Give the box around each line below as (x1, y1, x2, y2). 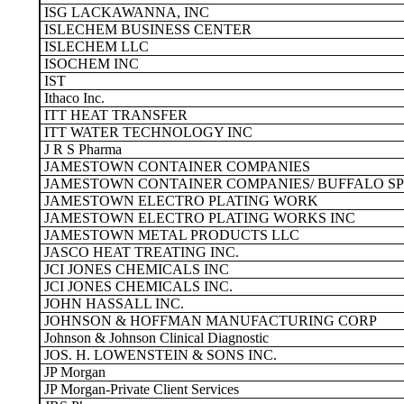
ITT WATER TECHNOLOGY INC (41, 124, 252, 140)
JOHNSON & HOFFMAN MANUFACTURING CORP (41, 313, 377, 328)
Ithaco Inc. (41, 90, 105, 106)
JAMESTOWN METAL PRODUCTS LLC (41, 227, 299, 243)
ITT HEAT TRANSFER (41, 107, 188, 123)
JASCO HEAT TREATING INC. (41, 244, 239, 260)
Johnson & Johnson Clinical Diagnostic (41, 330, 269, 345)
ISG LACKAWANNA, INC (41, 5, 209, 20)
